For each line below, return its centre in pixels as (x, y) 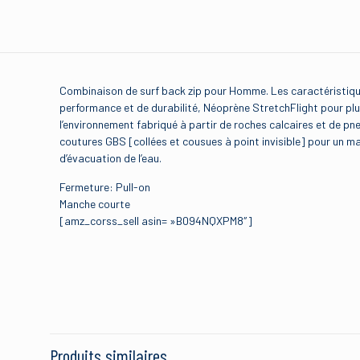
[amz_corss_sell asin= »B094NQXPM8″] (156, 221)
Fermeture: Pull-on (105, 187)
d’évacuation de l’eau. (111, 158)
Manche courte (95, 204)
